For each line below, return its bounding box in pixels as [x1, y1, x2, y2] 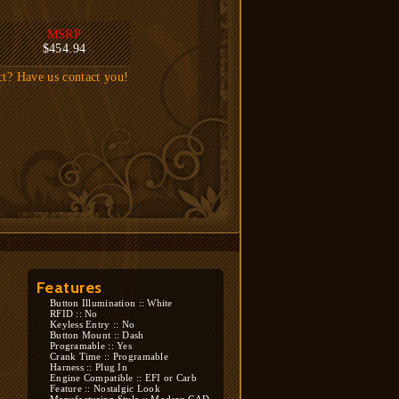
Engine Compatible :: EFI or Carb [50, 372, 197, 383]
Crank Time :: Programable [50, 351, 168, 362]
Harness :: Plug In [50, 362, 127, 372]
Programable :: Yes [50, 340, 132, 351]
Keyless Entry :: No [50, 319, 135, 330]
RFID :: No [50, 308, 98, 319]
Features [37, 278, 102, 297]
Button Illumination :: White [50, 297, 173, 308]
